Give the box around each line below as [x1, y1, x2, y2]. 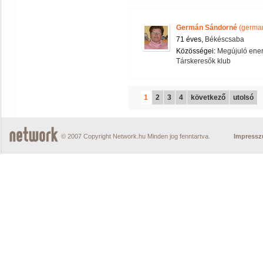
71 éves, [176, 35, 205, 43]
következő [191, 93, 225, 102]
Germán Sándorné [176, 23, 237, 32]
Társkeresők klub [176, 57, 231, 65]
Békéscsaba [205, 35, 244, 43]
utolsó [233, 93, 254, 102]
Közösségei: [176, 47, 217, 55]
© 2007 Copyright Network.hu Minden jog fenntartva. [61, 133, 210, 140]
